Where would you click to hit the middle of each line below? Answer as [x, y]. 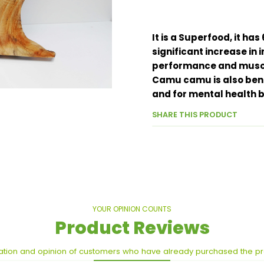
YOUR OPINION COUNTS [132, 209]
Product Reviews [132, 228]
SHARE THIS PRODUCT [194, 115]
